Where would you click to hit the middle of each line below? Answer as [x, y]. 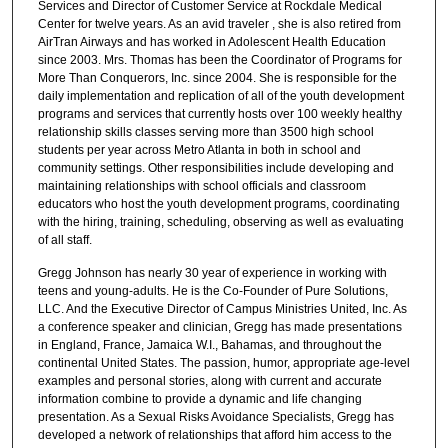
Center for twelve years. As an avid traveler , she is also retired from [219, 23]
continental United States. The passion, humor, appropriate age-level [223, 363]
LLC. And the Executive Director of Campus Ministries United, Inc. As [222, 309]
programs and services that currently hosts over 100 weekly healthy [219, 113]
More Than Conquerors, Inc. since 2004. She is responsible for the [217, 77]
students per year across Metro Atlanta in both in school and [199, 149]
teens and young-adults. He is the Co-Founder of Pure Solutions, [212, 291]
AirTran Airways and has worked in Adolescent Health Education [211, 41]
